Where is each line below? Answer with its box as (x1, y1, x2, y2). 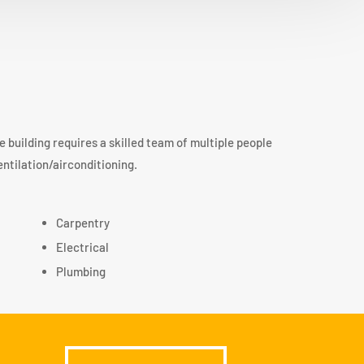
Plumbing (55, 264, 106, 279)
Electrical (55, 240, 109, 255)
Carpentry (55, 215, 110, 231)
